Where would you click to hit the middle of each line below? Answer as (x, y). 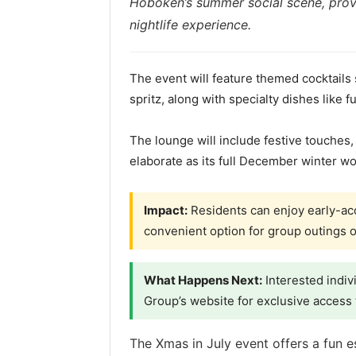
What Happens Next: (203, 280)
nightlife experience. (190, 25)
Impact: (166, 210)
